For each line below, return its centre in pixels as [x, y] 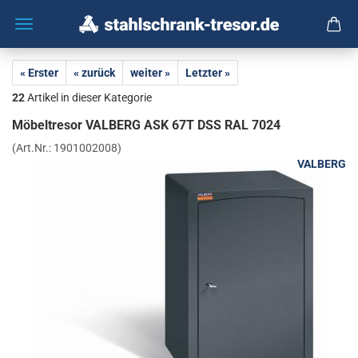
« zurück [94, 73]
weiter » [150, 73]
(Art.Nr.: [33, 148]
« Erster [39, 73]
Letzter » [208, 73]
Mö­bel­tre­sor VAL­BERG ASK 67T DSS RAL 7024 [146, 125]
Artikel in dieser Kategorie [88, 97]
